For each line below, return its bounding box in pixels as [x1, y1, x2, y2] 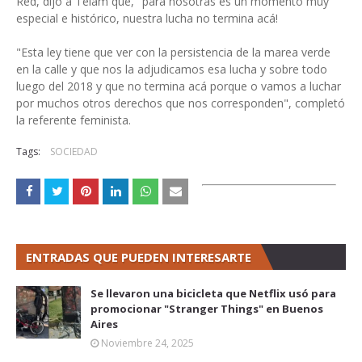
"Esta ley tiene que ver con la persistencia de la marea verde [16, 44, 330, 60]
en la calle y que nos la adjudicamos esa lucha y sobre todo [16, 61, 327, 77]
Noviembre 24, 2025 [101, 336, 194, 350]
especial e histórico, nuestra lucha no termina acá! [16, 11, 278, 26]
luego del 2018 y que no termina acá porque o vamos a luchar [16, 78, 341, 94]
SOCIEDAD [50, 145, 98, 158]
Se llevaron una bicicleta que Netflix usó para [90, 286, 336, 301]
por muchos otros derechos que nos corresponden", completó [16, 95, 345, 111]
